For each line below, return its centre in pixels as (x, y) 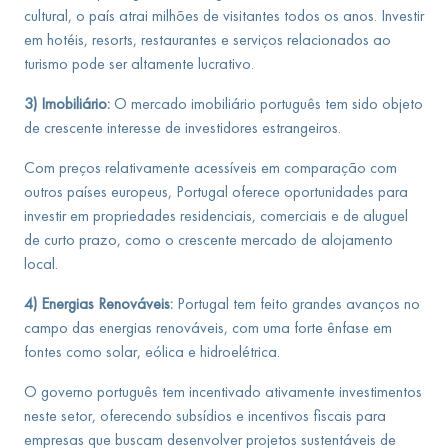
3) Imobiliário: (67, 103)
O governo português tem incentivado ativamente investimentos (223, 391)
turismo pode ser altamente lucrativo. (139, 63)
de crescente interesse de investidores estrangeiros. (182, 127)
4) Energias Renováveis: (98, 303)
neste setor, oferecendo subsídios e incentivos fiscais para (205, 415)
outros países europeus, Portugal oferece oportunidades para (216, 191)
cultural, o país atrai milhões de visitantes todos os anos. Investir (224, 15)
